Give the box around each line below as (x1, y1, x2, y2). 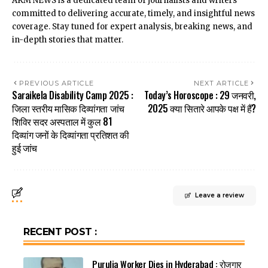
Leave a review (195, 191, 244, 200)
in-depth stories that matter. (12, 35, 123, 45)
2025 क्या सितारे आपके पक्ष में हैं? (147, 101, 256, 116)
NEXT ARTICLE (193, 79, 249, 88)
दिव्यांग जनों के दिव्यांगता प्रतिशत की (12, 127, 129, 142)
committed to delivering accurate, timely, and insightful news (12, 8, 255, 19)
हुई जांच (12, 141, 37, 156)
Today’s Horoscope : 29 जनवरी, (144, 88, 256, 103)
